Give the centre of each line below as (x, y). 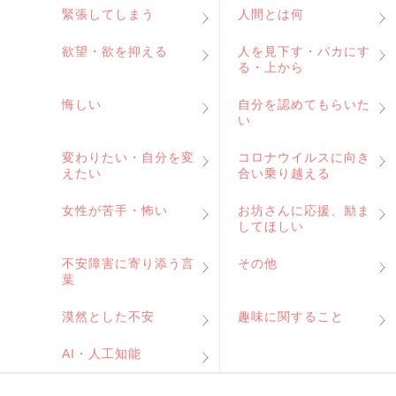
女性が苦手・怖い (115, 210)
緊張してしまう (108, 14)
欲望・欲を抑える (115, 51)
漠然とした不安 (108, 316)
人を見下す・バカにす (304, 51)
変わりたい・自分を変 (128, 157)
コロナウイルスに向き (304, 157)
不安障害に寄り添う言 (128, 263)
